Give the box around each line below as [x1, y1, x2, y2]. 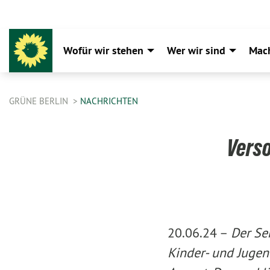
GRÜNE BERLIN [9, 95, 71, 107]
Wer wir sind [167, 43, 225, 57]
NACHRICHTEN [80, 95, 138, 107]
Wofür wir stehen [63, 43, 143, 57]
